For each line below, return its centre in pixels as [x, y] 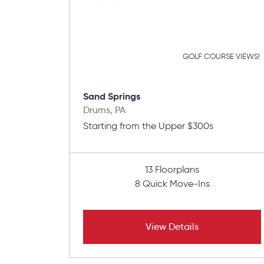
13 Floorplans [172, 170]
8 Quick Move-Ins [172, 184]
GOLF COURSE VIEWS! [222, 57]
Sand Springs [112, 97]
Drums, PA [104, 110]
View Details [172, 227]
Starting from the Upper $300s [148, 126]
